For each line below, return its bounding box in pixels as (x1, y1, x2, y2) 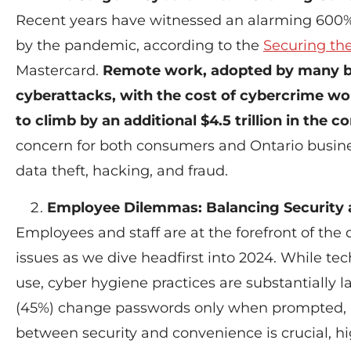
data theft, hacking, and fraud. (16, 162, 228, 180)
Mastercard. (16, 62, 103, 80)
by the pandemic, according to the (16, 37, 263, 55)
